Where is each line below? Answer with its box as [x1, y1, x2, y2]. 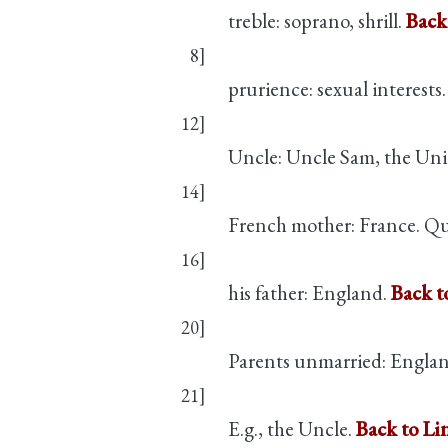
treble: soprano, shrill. [228, 6, 406, 34]
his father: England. [228, 278, 391, 306]
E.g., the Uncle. [228, 414, 356, 442]
